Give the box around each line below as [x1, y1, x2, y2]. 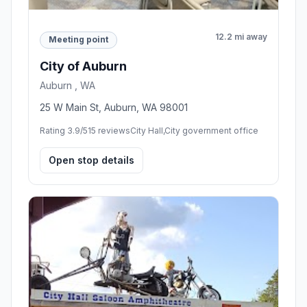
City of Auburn [40, 58, 127, 73]
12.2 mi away [215, 31, 267, 42]
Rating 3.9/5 [40, 125, 88, 136]
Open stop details [49, 153, 134, 166]
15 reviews [88, 125, 130, 136]
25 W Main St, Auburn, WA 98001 [40, 101, 188, 113]
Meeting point [49, 34, 108, 45]
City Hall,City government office [130, 125, 258, 136]
